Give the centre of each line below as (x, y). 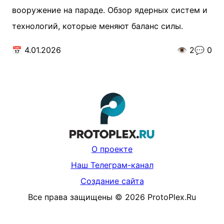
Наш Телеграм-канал (112, 165)
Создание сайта (112, 181)
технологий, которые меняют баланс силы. (97, 26)
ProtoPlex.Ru (172, 197)
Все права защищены (70, 197)
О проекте (112, 149)
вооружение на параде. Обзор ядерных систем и (110, 10)
